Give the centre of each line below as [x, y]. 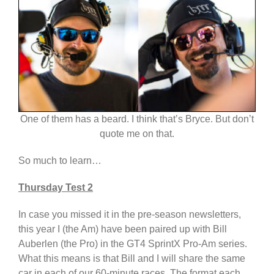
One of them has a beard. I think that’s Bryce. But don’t [137, 119]
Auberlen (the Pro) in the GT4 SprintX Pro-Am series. [133, 244]
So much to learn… [60, 161]
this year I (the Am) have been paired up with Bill [123, 229]
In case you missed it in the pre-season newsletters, [130, 215]
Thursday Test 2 [56, 188]
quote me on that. [137, 134]
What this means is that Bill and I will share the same [132, 259]
